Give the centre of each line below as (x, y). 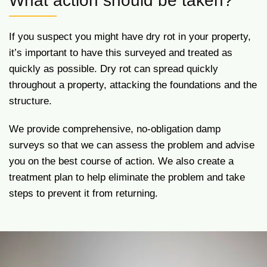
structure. (30, 101)
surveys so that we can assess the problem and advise (132, 145)
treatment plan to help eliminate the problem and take (127, 177)
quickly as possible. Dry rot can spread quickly (114, 69)
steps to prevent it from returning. (83, 193)
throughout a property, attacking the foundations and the (133, 85)
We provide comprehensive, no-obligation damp (115, 129)
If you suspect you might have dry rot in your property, (130, 37)
